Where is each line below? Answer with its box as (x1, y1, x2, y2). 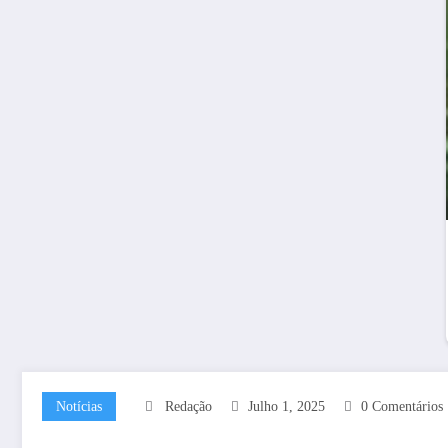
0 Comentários (361, 399, 443, 415)
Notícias (56, 399, 102, 415)
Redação (165, 399, 212, 415)
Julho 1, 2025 (248, 399, 325, 415)
